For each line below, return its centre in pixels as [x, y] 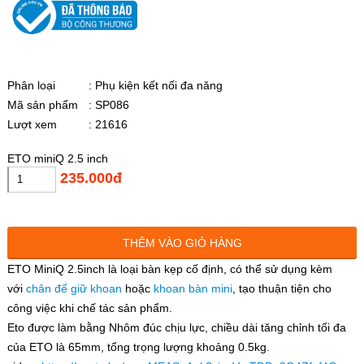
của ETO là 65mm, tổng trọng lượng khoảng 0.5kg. [138, 347]
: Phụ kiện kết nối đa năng [155, 85]
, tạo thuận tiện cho [282, 288]
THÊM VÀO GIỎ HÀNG [182, 243]
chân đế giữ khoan [74, 288]
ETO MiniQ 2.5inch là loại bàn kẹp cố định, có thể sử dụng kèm [169, 269]
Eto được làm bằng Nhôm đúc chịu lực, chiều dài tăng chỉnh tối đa [176, 327]
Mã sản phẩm [42, 104]
